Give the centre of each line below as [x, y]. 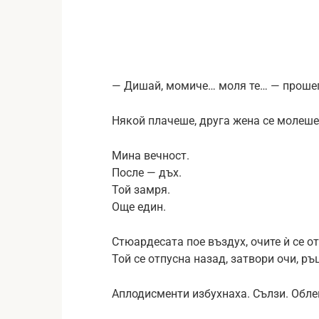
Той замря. [141, 189]
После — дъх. [147, 172]
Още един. [139, 206]
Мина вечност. [151, 155]
